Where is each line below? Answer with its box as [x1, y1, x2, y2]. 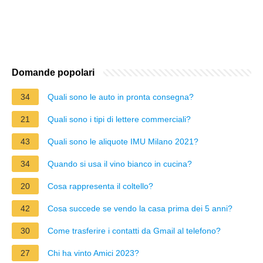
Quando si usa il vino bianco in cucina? [48, 159, 192, 168]
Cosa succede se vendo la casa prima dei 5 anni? [48, 203, 232, 213]
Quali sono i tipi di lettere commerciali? [48, 114, 191, 124]
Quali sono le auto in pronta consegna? [48, 92, 194, 102]
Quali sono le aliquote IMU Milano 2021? [48, 136, 198, 146]
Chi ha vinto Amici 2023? [48, 248, 139, 258]
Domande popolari [12, 67, 95, 77]
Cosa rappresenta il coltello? [48, 181, 153, 191]
